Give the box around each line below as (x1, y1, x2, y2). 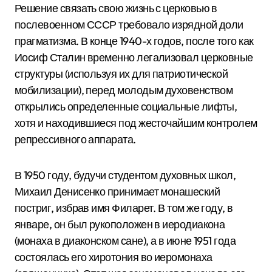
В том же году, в (155, 201, 233, 216)
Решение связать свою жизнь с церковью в (15, 1, 217, 16)
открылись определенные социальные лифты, (15, 100, 237, 114)
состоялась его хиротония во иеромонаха (15, 250, 212, 265)
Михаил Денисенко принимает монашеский (15, 185, 220, 199)
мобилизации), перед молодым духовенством (15, 83, 233, 98)
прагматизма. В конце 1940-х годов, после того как (15, 34, 254, 49)
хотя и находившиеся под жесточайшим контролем (15, 116, 257, 131)
